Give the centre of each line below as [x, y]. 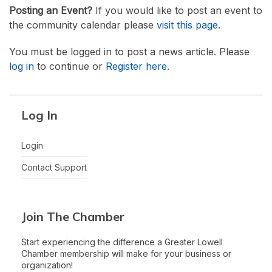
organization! [47, 265]
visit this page [187, 25]
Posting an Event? [51, 10]
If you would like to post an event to [177, 10]
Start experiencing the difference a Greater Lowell [122, 242]
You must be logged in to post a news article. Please [129, 51]
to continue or [70, 66]
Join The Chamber [73, 216]
